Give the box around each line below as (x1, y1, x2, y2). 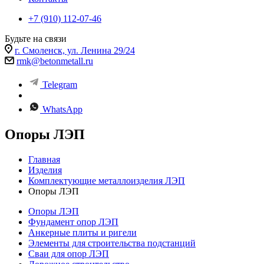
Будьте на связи (5, 34, 67, 44)
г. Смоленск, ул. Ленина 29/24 (15, 45, 135, 55)
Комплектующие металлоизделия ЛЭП (28, 175, 185, 186)
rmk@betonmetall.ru (16, 56, 93, 66)
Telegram (42, 80, 77, 90)
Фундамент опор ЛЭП (28, 216, 118, 227)
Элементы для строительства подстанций (28, 237, 196, 248)
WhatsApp (42, 104, 82, 114)
